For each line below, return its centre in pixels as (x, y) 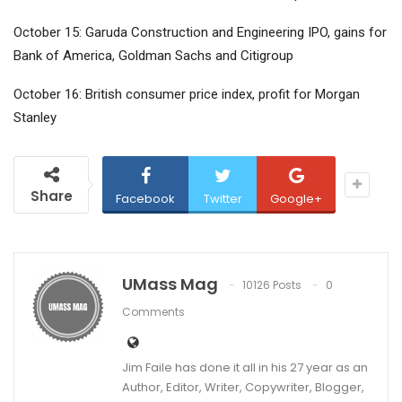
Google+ (296, 199)
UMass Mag (170, 284)
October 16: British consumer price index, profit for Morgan (187, 95)
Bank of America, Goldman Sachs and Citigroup (153, 56)
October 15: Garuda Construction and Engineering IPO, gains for (200, 33)
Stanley (35, 118)
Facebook (145, 199)
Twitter (223, 199)
